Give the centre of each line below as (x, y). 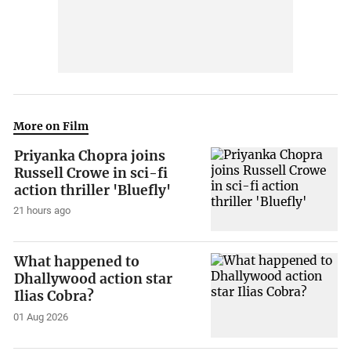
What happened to (77, 262)
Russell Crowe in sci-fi (91, 173)
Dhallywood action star (94, 279)
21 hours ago (42, 211)
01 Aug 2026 (41, 317)
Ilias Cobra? (54, 297)
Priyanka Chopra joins (90, 156)
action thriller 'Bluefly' (93, 190)
